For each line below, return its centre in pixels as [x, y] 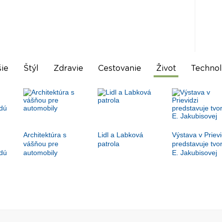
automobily [40, 153]
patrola [108, 144]
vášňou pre [41, 144]
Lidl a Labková [120, 135]
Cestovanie [119, 69]
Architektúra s [45, 135]
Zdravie [68, 69]
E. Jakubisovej [194, 153]
